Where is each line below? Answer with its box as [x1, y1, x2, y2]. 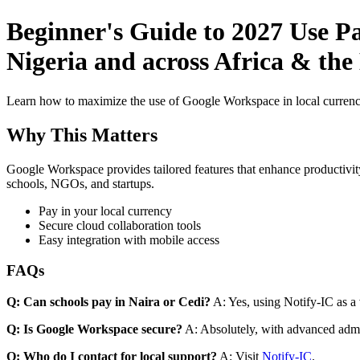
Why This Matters [6, 124, 157, 145]
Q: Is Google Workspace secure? [6, 322, 182, 337]
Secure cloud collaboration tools [39, 218, 201, 232]
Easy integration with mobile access [39, 232, 219, 247]
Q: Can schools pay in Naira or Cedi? [6, 295, 211, 309]
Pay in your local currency [39, 203, 172, 218]
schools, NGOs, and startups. [6, 176, 154, 190]
